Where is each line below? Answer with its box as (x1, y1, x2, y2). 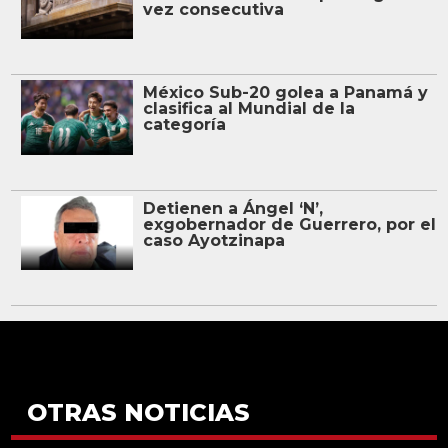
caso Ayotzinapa (142, 230, 285, 250)
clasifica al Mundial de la (142, 99, 355, 119)
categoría (142, 115, 226, 135)
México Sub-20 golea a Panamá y (142, 83, 428, 103)
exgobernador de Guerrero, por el (142, 214, 436, 234)
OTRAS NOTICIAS (26, 398, 250, 428)
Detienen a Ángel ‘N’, (142, 198, 323, 218)
